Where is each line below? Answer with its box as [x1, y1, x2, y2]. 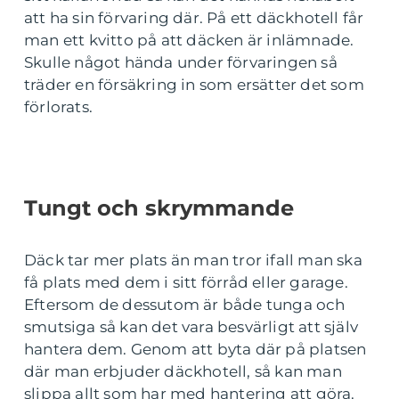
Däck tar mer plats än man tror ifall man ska [24, 251, 362, 269]
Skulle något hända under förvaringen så [24, 53, 338, 71]
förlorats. [24, 98, 101, 116]
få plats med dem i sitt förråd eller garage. [24, 273, 348, 291]
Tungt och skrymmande [24, 195, 306, 221]
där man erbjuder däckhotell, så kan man [24, 362, 342, 380]
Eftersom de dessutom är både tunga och [24, 296, 346, 313]
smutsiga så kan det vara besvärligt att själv [24, 318, 359, 336]
